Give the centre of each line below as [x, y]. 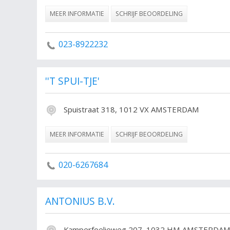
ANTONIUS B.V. [80, 202]
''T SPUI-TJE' [72, 81]
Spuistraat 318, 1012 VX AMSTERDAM [130, 109]
